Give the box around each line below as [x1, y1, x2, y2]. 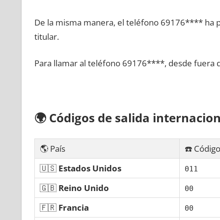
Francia [58, 201, 89, 213]
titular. [34, 30, 59, 42]
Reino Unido [58, 182, 109, 193]
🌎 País [39, 142, 65, 154]
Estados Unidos [58, 162, 121, 174]
